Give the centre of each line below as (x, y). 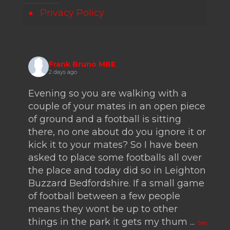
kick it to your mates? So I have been (113, 145)
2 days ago (63, 72)
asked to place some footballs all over (115, 158)
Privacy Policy (72, 13)
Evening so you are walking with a (108, 94)
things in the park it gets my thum (108, 222)
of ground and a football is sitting (105, 119)
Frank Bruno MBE (82, 64)
